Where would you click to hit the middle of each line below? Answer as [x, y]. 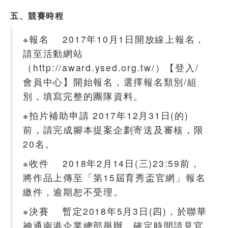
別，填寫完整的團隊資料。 [83, 96]
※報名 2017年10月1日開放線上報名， [114, 39]
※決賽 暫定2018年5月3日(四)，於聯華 [115, 211]
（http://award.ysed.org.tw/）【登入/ [111, 67]
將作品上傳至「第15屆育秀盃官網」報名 [115, 177]
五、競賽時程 [37, 15]
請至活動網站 [53, 53]
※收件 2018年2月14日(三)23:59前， [112, 163]
